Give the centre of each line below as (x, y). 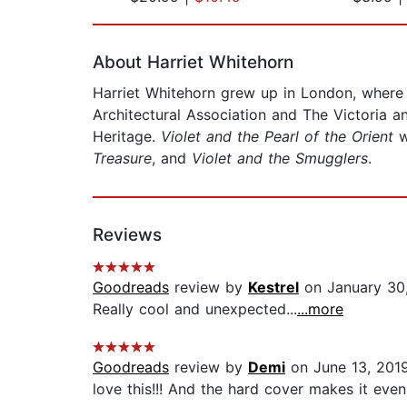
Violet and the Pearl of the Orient (277, 137)
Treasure (122, 159)
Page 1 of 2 (132, 16)
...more (320, 309)
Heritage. (127, 137)
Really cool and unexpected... (195, 309)
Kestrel (273, 288)
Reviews (127, 235)
